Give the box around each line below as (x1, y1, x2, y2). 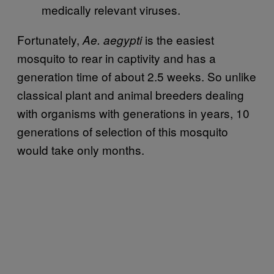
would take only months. (17, 141, 144, 158)
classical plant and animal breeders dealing (17, 86, 244, 103)
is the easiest (142, 31, 214, 48)
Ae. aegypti (83, 31, 142, 48)
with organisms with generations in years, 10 (17, 104, 250, 121)
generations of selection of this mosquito (17, 122, 228, 139)
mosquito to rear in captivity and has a (17, 49, 216, 66)
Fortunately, (17, 31, 83, 48)
